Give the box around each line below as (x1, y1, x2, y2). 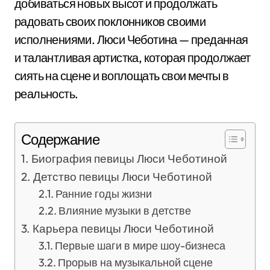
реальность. (14, 86, 78, 101)
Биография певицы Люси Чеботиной (31, 151, 227, 166)
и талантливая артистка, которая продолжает (14, 50, 251, 65)
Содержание (21, 130, 99, 149)
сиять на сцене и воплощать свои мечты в (14, 68, 229, 83)
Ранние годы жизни (55, 187, 152, 201)
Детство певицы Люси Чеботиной (33, 169, 212, 184)
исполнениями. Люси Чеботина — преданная (14, 32, 248, 47)
